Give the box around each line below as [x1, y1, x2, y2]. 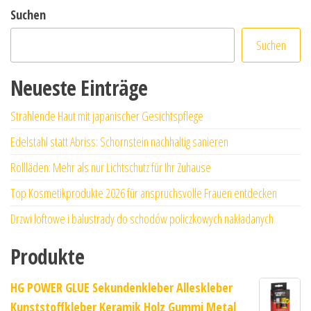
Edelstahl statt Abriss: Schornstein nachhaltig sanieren [10, 133, 228, 150]
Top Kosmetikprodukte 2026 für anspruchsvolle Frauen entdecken [10, 184, 277, 201]
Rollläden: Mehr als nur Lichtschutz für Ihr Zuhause [10, 158, 211, 176]
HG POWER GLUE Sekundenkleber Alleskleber [10, 278, 233, 296]
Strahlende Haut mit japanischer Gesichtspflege [10, 107, 203, 124]
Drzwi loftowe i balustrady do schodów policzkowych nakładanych [10, 210, 274, 227]
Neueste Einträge [10, 73, 148, 102]
